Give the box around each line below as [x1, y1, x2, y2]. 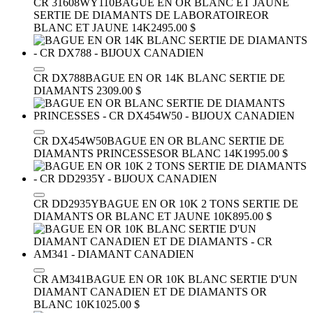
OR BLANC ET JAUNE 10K [96, 210, 233, 222]
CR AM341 [34, 272, 86, 285]
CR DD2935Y [34, 197, 99, 210]
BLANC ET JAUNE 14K [34, 21, 151, 34]
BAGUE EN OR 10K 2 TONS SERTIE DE [99, 197, 298, 210]
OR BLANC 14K [163, 147, 243, 159]
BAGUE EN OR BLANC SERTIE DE [107, 134, 284, 147]
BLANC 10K [34, 298, 95, 310]
